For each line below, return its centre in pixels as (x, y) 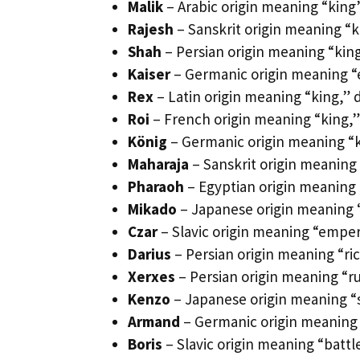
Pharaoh (156, 186)
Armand (154, 321)
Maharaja (158, 164)
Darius (149, 254)
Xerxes (151, 276)
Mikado (152, 209)
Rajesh (151, 29)
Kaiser (149, 74)
